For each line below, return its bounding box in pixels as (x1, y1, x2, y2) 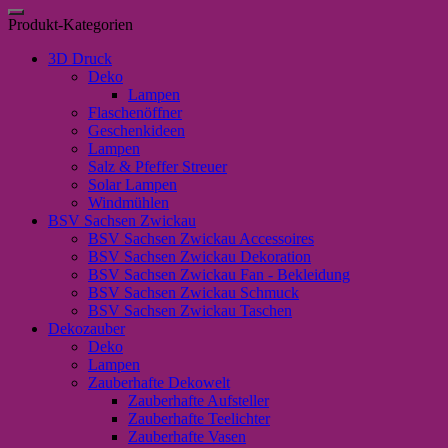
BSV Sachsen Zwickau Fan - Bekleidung (88, 265, 350, 283)
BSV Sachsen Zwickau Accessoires (88, 229, 314, 247)
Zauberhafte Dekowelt (88, 373, 230, 391)
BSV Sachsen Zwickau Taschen (88, 301, 292, 319)
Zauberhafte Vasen (128, 427, 246, 445)
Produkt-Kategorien (8, 15, 133, 33)
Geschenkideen (88, 121, 185, 139)
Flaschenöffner (88, 103, 182, 121)
